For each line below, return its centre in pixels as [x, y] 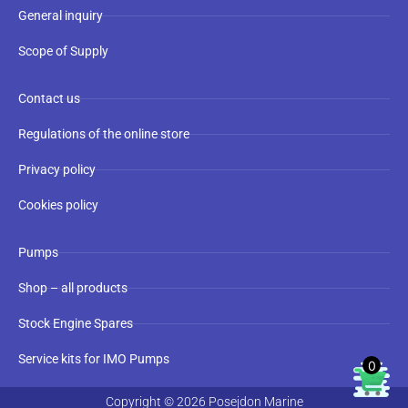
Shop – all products [73, 288]
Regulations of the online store [104, 134]
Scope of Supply [63, 51]
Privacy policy [57, 169]
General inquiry [61, 15]
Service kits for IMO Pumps [94, 359]
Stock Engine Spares [76, 323]
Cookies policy [58, 205]
